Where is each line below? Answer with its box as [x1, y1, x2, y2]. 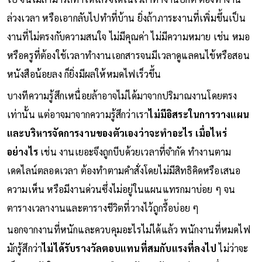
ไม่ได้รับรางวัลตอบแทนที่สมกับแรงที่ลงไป [42, 242, 217, 254]
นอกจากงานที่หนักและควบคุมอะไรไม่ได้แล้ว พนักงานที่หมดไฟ [6, 223, 250, 236]
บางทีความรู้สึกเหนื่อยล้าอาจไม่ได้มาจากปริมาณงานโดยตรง [6, 89, 237, 102]
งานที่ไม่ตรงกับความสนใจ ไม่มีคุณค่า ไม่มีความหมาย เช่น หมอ [6, 30, 250, 43]
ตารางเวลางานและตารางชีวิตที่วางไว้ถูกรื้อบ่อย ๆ [6, 201, 199, 214]
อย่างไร [6, 145, 39, 158]
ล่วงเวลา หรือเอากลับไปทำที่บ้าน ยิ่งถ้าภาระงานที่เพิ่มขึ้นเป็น [6, 11, 246, 24]
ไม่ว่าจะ [216, 242, 249, 254]
